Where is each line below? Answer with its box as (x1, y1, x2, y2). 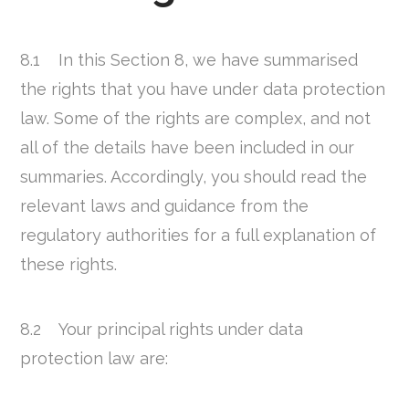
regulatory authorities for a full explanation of (20, 225, 377, 245)
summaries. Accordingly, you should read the (20, 166, 368, 186)
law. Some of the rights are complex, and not (20, 108, 372, 128)
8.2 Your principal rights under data (20, 319, 304, 339)
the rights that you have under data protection (20, 79, 386, 99)
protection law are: (20, 348, 169, 368)
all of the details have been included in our (20, 137, 355, 157)
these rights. (20, 254, 118, 274)
